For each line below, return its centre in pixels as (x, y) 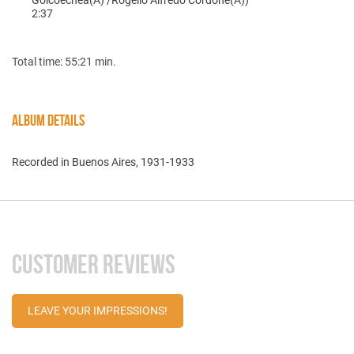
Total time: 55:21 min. (64, 61)
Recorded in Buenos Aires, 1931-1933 (103, 162)
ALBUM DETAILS (48, 120)
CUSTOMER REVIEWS (94, 264)
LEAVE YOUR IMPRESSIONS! (98, 310)
